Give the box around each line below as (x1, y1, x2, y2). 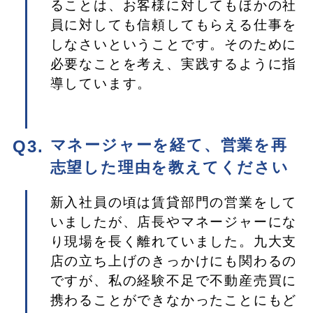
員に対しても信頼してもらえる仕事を (50, 17, 298, 32)
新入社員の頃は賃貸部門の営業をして (50, 194, 298, 210)
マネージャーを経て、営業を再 (50, 136, 288, 154)
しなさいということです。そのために (50, 36, 298, 52)
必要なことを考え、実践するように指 (50, 56, 298, 71)
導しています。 (50, 75, 152, 91)
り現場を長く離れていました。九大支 (50, 233, 298, 249)
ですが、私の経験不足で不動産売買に (50, 272, 298, 288)
